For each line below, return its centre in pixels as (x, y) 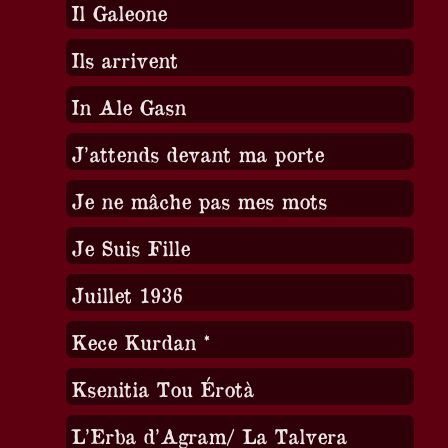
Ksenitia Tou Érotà (162, 388)
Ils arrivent (124, 59)
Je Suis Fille (130, 247)
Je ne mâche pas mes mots (198, 200)
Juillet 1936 (126, 294)
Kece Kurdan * (140, 341)
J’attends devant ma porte (197, 153)
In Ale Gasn (128, 106)
